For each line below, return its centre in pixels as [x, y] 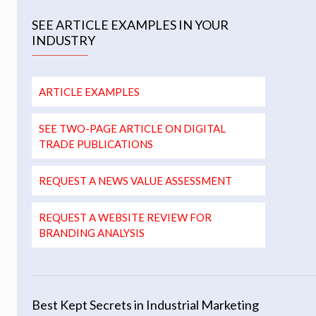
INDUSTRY [63, 40]
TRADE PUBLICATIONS [96, 144]
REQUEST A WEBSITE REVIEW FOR [125, 217]
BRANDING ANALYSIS [92, 233]
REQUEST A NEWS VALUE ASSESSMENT [135, 181]
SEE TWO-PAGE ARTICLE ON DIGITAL [132, 128]
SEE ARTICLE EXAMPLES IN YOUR [130, 25]
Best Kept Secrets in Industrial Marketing [145, 305]
